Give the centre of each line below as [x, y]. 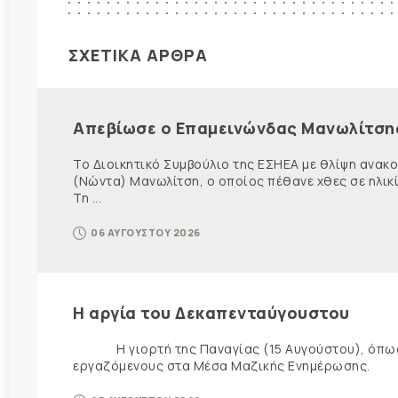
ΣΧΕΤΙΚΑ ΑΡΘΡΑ [138, 56]
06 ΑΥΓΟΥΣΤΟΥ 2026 [146, 233]
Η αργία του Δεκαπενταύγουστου [211, 313]
